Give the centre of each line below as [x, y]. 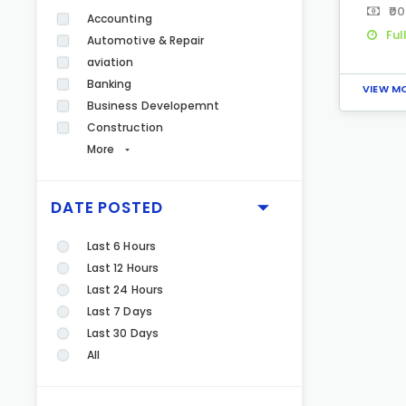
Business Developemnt [154, 106]
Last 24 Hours [125, 290]
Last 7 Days [120, 311]
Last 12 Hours [123, 268]
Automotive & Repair [146, 40]
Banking [110, 84]
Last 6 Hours [121, 246]
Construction [125, 127]
